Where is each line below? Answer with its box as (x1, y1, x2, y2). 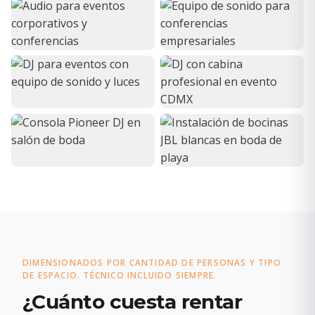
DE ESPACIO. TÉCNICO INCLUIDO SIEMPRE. (22, 269, 217, 281)
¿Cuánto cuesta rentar (22, 289, 243, 314)
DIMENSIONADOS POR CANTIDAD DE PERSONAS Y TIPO (22, 256, 282, 269)
